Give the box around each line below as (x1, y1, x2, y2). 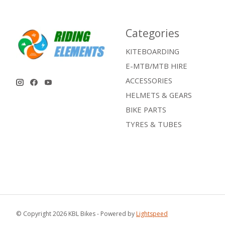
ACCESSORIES (125, 75, 172, 85)
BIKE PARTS (125, 104, 166, 115)
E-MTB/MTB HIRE (125, 60, 187, 71)
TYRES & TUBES (125, 119, 182, 130)
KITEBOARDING (125, 46, 179, 56)
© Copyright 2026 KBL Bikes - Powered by (16, 209, 136, 218)
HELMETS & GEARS (125, 90, 192, 100)
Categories (125, 26, 179, 41)
